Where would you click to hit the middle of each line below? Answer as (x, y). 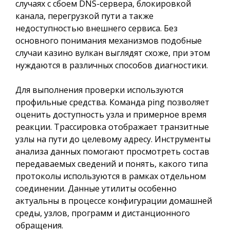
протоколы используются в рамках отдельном (111, 176)
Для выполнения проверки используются (99, 90)
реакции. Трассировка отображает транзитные (112, 127)
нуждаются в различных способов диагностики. (112, 65)
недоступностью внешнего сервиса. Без (97, 28)
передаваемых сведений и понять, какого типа (112, 164)
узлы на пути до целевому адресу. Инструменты (113, 139)
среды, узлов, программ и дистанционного (103, 213)
